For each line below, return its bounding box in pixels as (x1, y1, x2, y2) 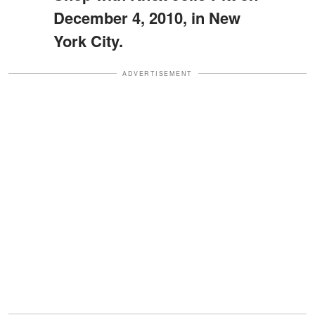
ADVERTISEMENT (122, 68, 193, 78)
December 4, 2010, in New (53, 6, 240, 29)
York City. (53, 29, 123, 52)
